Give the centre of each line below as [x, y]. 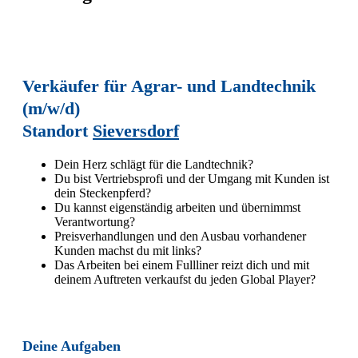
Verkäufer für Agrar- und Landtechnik [169, 86]
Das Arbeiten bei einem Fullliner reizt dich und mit [182, 265]
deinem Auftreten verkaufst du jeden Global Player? [185, 279]
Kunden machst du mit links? [128, 250]
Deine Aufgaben [72, 346]
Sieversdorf [136, 131]
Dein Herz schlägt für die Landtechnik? [154, 164]
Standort [58, 131]
